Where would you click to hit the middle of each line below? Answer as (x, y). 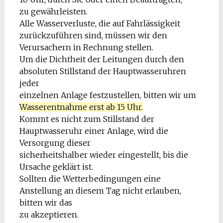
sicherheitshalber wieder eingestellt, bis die (104, 155)
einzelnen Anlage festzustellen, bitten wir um (108, 95)
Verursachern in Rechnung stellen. (86, 47)
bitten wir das (46, 203)
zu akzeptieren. (49, 215)
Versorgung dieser (55, 143)
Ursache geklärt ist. (56, 167)
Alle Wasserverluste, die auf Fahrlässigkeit (100, 23)
